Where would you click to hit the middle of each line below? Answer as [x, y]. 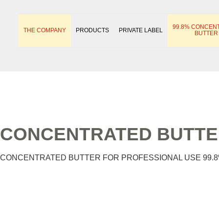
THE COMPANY [45, 30]
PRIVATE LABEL [141, 30]
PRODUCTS [93, 30]
